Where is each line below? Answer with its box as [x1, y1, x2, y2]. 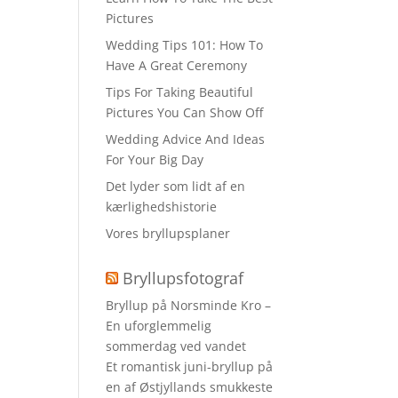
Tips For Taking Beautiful [106, 84, 254, 100]
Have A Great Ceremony [106, 57, 248, 74]
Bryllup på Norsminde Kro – [106, 297, 272, 314]
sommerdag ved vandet [106, 338, 247, 354]
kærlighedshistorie [106, 198, 218, 215]
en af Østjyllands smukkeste [106, 378, 274, 395]
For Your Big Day [106, 151, 204, 168]
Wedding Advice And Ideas [106, 131, 266, 147]
